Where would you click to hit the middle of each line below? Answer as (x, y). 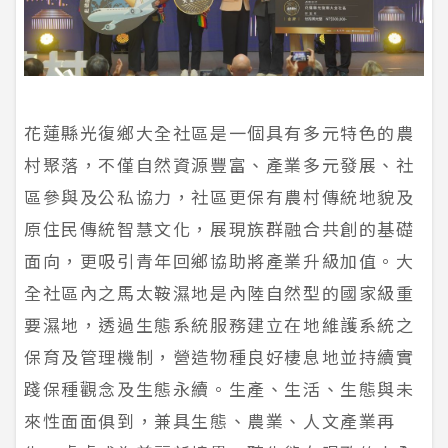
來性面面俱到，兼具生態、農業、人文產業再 (210, 420)
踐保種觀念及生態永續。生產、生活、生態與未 (219, 388)
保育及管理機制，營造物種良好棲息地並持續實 (219, 356)
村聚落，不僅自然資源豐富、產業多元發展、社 (219, 164)
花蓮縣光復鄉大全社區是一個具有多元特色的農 (219, 132)
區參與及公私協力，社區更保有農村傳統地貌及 (219, 196)
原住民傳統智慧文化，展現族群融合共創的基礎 (219, 228)
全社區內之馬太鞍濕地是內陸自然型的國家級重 (219, 292)
